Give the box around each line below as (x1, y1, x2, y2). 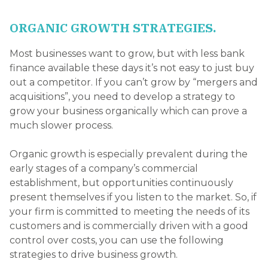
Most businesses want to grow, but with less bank (10, 48, 245, 60)
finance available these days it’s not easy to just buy (10, 62, 254, 74)
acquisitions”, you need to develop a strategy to (10, 91, 235, 103)
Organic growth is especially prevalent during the (10, 148, 248, 160)
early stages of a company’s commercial (10, 163, 198, 175)
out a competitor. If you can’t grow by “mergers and (10, 77, 258, 89)
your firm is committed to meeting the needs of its (10, 206, 249, 218)
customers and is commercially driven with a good (10, 220, 248, 232)
